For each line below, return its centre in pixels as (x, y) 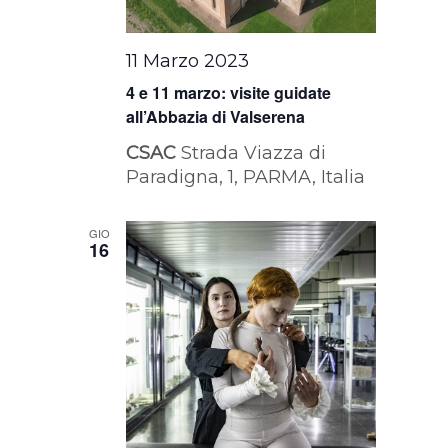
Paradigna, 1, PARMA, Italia (246, 177)
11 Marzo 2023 (188, 61)
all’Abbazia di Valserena (216, 117)
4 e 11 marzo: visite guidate (229, 93)
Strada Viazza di (254, 153)
